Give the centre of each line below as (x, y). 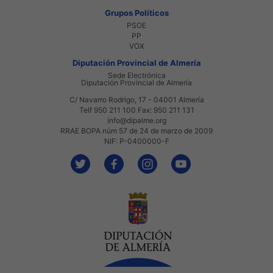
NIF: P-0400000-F (136, 141)
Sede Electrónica (136, 75)
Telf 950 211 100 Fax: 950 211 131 (136, 110)
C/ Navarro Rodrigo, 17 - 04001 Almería (136, 99)
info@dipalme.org (136, 120)
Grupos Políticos (136, 12)
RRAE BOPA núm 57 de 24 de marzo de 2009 (136, 130)
